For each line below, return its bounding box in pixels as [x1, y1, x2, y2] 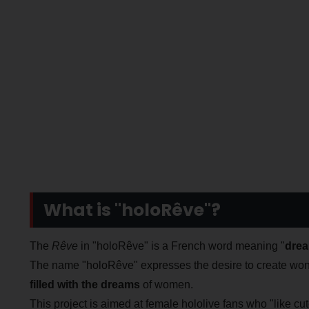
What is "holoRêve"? [43, 198, 221, 223]
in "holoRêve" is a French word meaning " [77, 239, 285, 252]
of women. [139, 278, 193, 290]
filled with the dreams [29, 278, 140, 290]
